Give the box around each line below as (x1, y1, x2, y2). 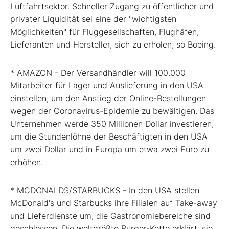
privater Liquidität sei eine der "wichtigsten (10, 14, 176, 25)
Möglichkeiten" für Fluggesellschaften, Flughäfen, (10, 27, 199, 37)
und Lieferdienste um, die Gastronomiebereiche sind (10, 211, 211, 221)
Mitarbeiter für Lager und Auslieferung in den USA (10, 80, 203, 91)
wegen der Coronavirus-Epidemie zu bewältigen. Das (10, 106, 214, 117)
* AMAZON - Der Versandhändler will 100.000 (10, 67, 186, 78)
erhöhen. (10, 157, 43, 168)
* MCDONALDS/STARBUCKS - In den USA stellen (10, 185, 199, 196)
